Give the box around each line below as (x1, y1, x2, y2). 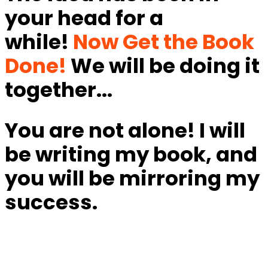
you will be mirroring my (5, 163, 260, 193)
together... (5, 75, 112, 104)
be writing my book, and (5, 139, 257, 169)
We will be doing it (66, 51, 260, 80)
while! (5, 27, 73, 56)
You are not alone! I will (5, 115, 245, 145)
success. (5, 187, 98, 217)
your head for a (5, 3, 163, 32)
